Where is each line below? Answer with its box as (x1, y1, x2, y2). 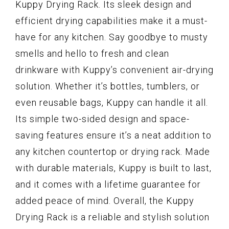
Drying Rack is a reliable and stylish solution (15, 211, 210, 222)
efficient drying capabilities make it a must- (15, 15, 208, 26)
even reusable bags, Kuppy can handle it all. (15, 97, 208, 108)
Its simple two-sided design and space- (15, 113, 190, 124)
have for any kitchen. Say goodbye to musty (15, 31, 208, 42)
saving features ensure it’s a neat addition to (15, 129, 212, 141)
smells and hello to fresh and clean (15, 48, 169, 59)
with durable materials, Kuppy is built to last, (15, 162, 212, 173)
